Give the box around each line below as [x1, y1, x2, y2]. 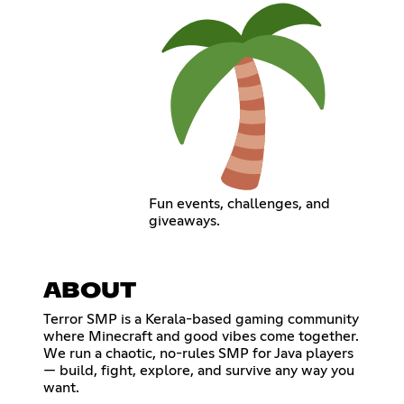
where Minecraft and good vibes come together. [43, 328, 359, 344]
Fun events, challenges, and [149, 197, 331, 212]
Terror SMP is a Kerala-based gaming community [43, 311, 359, 326]
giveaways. [149, 214, 221, 229]
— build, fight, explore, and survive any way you [43, 363, 354, 378]
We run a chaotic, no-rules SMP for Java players [43, 345, 353, 361]
